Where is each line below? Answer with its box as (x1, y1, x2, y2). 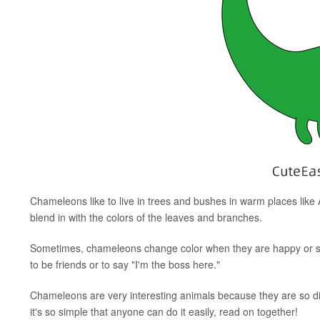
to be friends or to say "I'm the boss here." (30, 257, 220, 271)
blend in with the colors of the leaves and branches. (30, 210, 262, 224)
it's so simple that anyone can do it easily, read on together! (30, 304, 298, 319)
